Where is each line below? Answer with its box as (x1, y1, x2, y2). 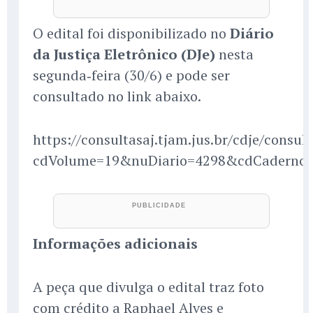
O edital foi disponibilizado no (33, 24, 230, 43)
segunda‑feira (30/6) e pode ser (33, 66, 230, 85)
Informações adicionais (33, 234, 198, 254)
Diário (230, 24, 274, 43)
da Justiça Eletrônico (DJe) (33, 45, 215, 64)
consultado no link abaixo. (33, 87, 201, 106)
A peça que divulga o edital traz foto (33, 277, 264, 297)
